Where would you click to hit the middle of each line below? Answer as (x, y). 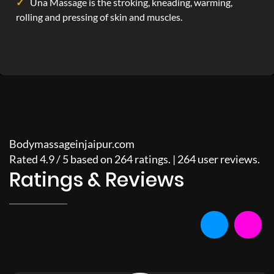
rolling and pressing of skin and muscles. (99, 17)
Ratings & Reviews (97, 180)
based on (92, 159)
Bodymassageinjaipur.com (72, 144)
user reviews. (228, 159)
